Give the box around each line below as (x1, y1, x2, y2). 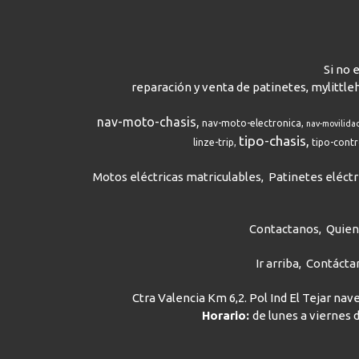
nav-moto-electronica (202, 118, 302, 128)
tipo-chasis (238, 133, 306, 148)
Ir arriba (255, 256, 299, 270)
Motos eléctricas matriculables (92, 170, 261, 184)
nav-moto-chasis (97, 115, 197, 129)
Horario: (202, 309, 253, 322)
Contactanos (249, 222, 320, 236)
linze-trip (192, 137, 234, 147)
